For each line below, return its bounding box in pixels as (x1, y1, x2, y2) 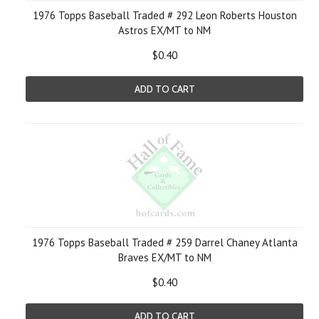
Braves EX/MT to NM (117, 251, 211, 264)
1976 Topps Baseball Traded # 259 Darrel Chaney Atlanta (31, 236, 298, 249)
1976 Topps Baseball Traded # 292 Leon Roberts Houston (32, 9, 297, 22)
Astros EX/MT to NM (118, 23, 211, 37)
